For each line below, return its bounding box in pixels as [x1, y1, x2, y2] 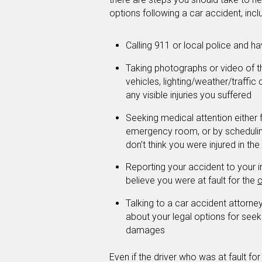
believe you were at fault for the [126, 175, 257, 187]
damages [126, 224, 165, 236]
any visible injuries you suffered [126, 89, 251, 101]
